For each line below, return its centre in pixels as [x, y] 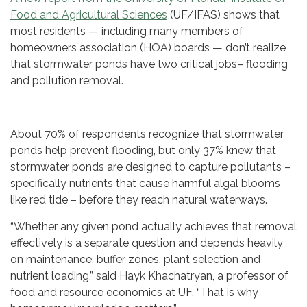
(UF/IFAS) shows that [223, 15]
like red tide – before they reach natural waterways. [139, 200]
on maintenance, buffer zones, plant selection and [135, 260]
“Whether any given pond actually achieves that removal [153, 227]
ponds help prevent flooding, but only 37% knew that [143, 151]
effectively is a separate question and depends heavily [147, 243]
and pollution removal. [67, 81]
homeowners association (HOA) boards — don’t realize [148, 48]
